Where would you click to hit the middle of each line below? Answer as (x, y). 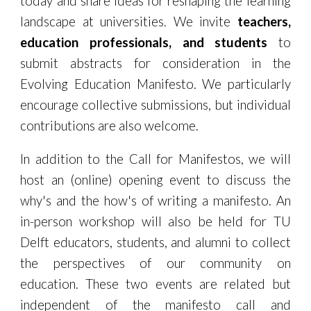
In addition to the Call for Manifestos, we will (155, 159)
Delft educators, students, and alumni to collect (155, 242)
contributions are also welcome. (111, 126)
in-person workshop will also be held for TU (155, 221)
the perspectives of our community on (155, 263)
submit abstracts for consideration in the (155, 63)
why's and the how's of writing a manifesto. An (155, 201)
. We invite (201, 22)
